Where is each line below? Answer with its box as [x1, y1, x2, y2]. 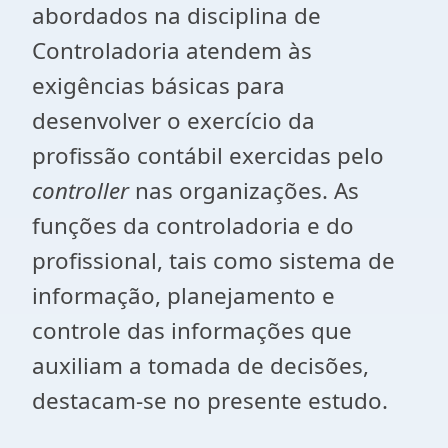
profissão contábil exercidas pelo [32, 140, 384, 171]
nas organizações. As [129, 175, 359, 206]
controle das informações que [32, 315, 352, 346]
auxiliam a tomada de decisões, [32, 350, 369, 381]
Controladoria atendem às [32, 35, 312, 66]
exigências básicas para [32, 70, 285, 101]
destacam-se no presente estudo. [32, 385, 388, 416]
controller [32, 175, 129, 206]
